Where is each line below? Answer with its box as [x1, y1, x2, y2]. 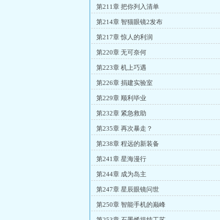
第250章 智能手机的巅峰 [96, 201, 165, 208]
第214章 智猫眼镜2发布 [96, 18, 163, 26]
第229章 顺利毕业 [96, 94, 146, 102]
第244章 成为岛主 [96, 170, 146, 178]
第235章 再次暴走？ [96, 125, 153, 132]
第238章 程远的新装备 [96, 140, 159, 147]
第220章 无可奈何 [96, 49, 146, 56]
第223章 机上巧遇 [96, 64, 146, 71]
